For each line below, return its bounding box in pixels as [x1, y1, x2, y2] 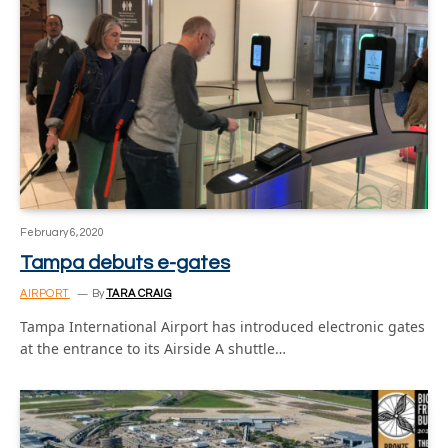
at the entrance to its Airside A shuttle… [20, 338, 286, 358]
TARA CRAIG [105, 287, 172, 299]
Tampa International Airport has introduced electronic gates [20, 316, 425, 336]
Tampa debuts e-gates [20, 252, 230, 273]
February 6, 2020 [20, 226, 104, 238]
